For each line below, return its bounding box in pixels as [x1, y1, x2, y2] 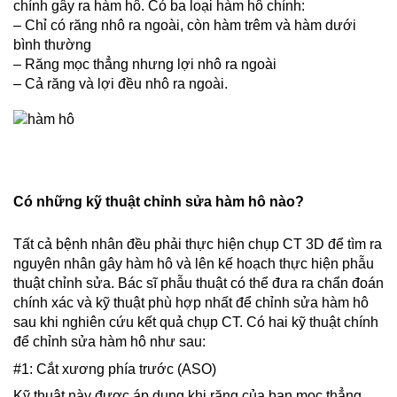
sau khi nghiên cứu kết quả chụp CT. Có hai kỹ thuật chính [13, 314, 378, 330]
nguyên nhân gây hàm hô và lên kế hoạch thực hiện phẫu [13, 255, 374, 271]
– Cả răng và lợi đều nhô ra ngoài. [13, 76, 228, 91]
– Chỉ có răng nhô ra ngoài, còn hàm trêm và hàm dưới [13, 18, 356, 33]
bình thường [13, 37, 91, 52]
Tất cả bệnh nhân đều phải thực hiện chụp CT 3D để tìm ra [13, 236, 382, 252]
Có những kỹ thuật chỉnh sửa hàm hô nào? [13, 193, 304, 209]
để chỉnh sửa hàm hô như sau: [13, 333, 206, 349]
